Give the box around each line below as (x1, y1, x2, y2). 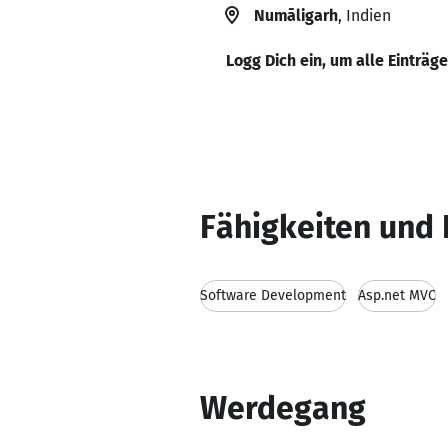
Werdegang (200, 389, 366, 427)
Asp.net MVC (358, 287, 436, 304)
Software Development (200, 287, 346, 304)
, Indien (338, 6, 391, 25)
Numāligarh (254, 6, 338, 25)
